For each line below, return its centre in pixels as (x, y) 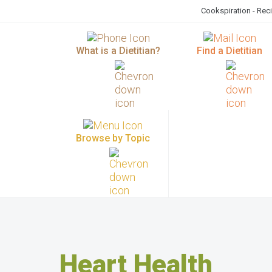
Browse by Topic (113, 138)
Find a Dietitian (229, 51)
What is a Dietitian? (118, 51)
